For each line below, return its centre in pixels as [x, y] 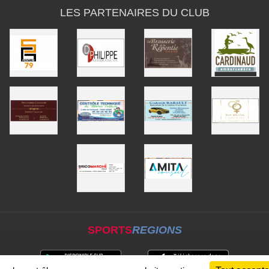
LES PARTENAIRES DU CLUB [134, 12]
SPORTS [110, 230]
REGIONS [157, 230]
